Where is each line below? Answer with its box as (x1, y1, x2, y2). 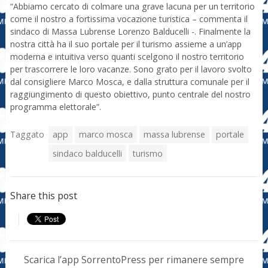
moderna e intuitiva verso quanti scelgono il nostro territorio (10, 51, 244, 63)
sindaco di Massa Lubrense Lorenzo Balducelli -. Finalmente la (10, 26, 251, 38)
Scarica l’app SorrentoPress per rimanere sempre (23, 252, 244, 266)
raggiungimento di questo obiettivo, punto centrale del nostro (10, 89, 251, 100)
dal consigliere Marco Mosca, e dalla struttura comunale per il (10, 76, 249, 88)
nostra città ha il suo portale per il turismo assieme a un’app (10, 38, 242, 50)
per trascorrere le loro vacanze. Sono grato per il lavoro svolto (10, 63, 252, 75)
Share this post (10, 189, 77, 203)
